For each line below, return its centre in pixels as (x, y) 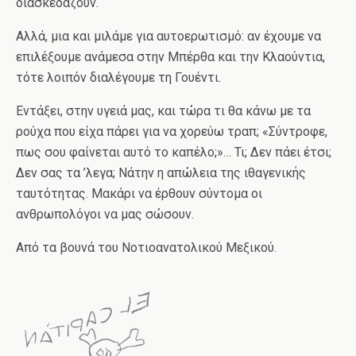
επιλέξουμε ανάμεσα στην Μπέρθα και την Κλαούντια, (170, 57)
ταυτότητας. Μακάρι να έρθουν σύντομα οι (139, 193)
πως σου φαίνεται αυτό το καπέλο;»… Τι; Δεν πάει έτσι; (174, 152)
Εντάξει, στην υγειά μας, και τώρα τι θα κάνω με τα (163, 111)
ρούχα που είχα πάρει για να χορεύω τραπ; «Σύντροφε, (172, 132)
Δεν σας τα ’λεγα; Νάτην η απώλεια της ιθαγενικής (161, 173)
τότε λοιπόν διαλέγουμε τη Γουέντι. (118, 77)
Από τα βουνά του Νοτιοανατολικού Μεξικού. (146, 248)
